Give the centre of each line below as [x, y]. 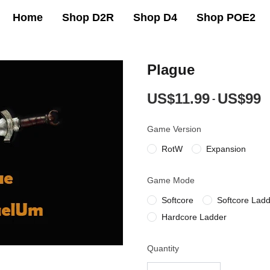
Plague [171, 70]
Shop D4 [155, 17]
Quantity [163, 248]
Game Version [174, 129]
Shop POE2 [226, 17]
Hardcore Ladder [194, 217]
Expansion [226, 149]
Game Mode [171, 180]
